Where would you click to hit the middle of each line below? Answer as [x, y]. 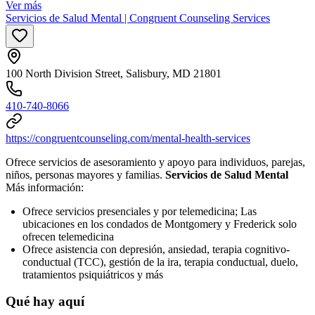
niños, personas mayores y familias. [85, 174]
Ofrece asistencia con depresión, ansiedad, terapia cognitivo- [156, 249]
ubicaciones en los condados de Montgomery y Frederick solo [160, 224]
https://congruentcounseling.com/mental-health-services [128, 138]
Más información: [45, 187]
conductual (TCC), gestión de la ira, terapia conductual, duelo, [160, 262]
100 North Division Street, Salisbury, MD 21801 [114, 73]
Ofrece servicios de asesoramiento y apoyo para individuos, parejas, [155, 162]
